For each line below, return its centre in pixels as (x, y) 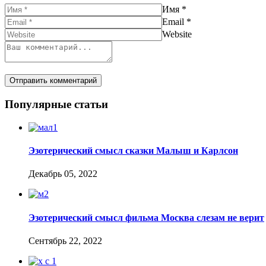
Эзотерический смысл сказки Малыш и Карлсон (133, 151)
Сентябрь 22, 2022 (65, 240)
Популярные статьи (56, 104)
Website (177, 34)
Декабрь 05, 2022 (63, 174)
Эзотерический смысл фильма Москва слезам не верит (146, 217)
